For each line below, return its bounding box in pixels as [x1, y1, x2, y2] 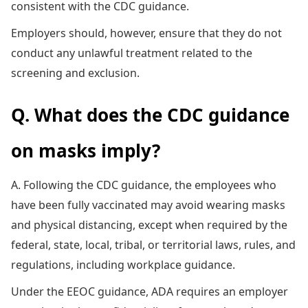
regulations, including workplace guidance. [11, 256, 235, 272]
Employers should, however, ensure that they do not [11, 25, 282, 41]
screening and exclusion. [11, 65, 140, 80]
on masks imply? [11, 137, 160, 163]
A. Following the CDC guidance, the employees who [11, 177, 276, 192]
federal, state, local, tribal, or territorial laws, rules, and [11, 236, 296, 252]
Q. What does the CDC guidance [11, 102, 289, 127]
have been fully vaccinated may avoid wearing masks [11, 197, 285, 212]
